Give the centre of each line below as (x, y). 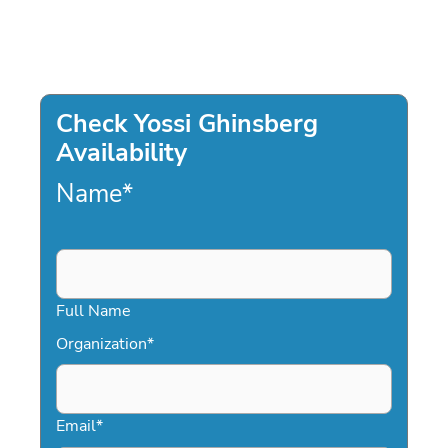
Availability (121, 152)
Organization (101, 343)
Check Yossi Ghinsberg (187, 123)
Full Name (93, 311)
